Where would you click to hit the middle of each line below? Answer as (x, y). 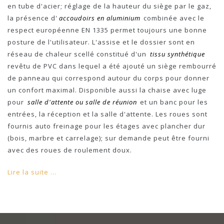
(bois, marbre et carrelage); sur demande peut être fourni (108, 138)
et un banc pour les (174, 102)
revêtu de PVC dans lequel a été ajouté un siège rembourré (112, 66)
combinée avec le (174, 18)
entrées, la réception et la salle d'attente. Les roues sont (107, 114)
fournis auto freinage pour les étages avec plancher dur (106, 126)
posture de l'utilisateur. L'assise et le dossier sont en (101, 42)
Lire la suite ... (32, 172)
